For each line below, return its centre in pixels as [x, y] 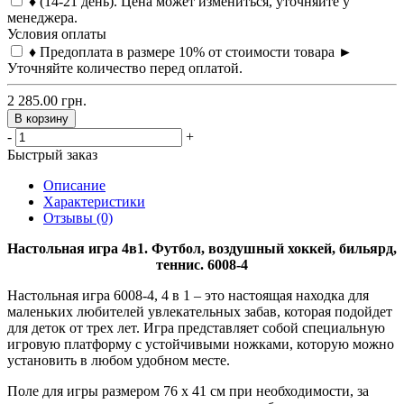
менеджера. [42, 18]
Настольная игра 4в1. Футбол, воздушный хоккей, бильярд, [202, 249]
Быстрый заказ [52, 155]
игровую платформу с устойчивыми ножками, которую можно [201, 344]
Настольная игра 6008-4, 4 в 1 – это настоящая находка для [188, 296]
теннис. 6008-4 [202, 265]
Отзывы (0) [78, 218]
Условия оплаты [57, 34]
